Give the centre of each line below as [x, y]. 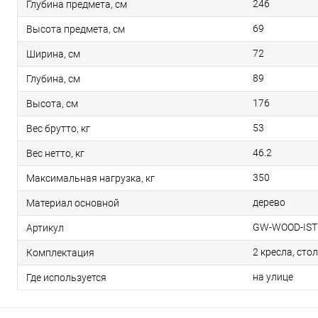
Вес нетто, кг [55, 154]
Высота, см [52, 104]
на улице [273, 277]
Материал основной [73, 203]
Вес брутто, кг [58, 129]
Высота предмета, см [76, 29]
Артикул [45, 228]
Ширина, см [53, 54]
